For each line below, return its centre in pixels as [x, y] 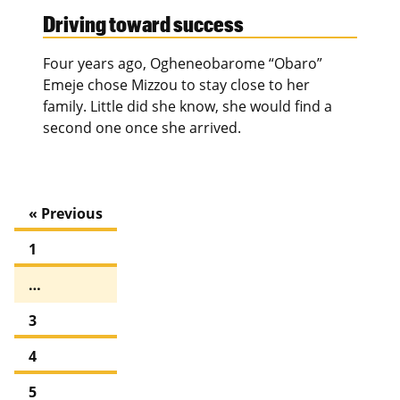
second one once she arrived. [142, 128]
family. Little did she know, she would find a [187, 107]
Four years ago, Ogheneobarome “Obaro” [183, 64]
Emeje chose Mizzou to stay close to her [176, 85]
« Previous [66, 214]
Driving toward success [143, 24]
